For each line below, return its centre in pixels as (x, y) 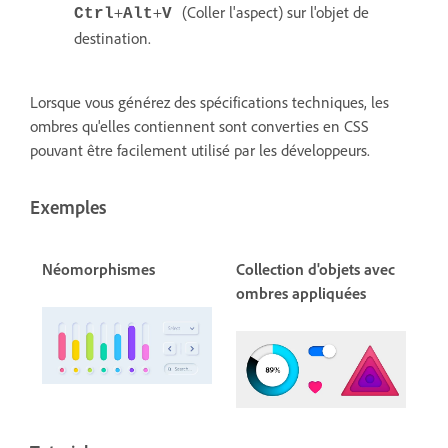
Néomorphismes (98, 268)
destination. (112, 37)
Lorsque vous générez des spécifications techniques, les (209, 101)
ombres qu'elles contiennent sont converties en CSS (199, 125)
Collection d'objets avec (315, 268)
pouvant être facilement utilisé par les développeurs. (200, 149)
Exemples (68, 207)
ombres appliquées (301, 292)
